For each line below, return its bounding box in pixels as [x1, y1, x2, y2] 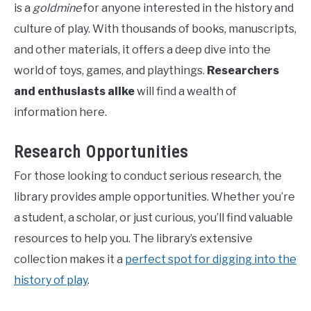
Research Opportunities [14, 142, 188, 162]
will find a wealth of [135, 85, 237, 99]
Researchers [207, 64, 279, 78]
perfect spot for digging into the [125, 253, 296, 267]
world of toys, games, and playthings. [14, 64, 207, 78]
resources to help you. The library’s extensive [14, 232, 253, 246]
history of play [14, 274, 87, 287]
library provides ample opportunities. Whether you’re [14, 190, 295, 204]
